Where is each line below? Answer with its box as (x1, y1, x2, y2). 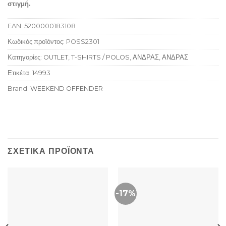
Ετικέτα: (8, 69, 32, 77)
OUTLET (43, 53, 68, 62)
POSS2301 (66, 38, 99, 46)
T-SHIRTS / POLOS (71, 53, 130, 62)
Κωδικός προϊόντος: (8, 38, 66, 46)
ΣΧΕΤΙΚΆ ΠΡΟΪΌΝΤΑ (8, 146, 94, 156)
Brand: (8, 85, 30, 93)
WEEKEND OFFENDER (30, 85, 103, 93)
